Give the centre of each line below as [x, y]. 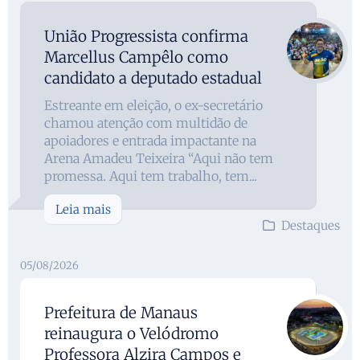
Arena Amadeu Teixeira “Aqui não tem [159, 158]
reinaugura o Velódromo [131, 333]
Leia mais [83, 209]
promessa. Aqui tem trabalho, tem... [151, 176]
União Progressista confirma [146, 36]
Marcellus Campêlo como [136, 57]
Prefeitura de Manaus [121, 312]
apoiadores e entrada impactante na [150, 140]
